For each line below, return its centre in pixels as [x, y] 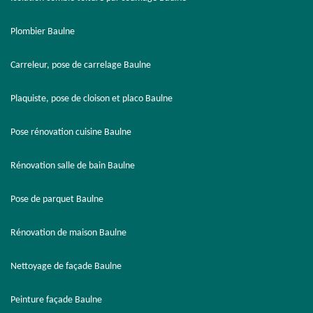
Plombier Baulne [43, 32]
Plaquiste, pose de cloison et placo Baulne [92, 99]
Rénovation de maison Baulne [68, 233]
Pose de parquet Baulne [57, 199]
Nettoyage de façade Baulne [66, 267]
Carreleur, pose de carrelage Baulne [81, 65]
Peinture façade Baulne [56, 300]
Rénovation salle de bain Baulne [73, 166]
